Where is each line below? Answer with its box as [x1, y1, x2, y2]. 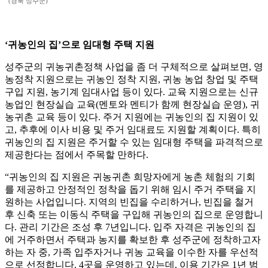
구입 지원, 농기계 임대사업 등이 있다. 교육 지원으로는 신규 [5, 87, 258, 98]
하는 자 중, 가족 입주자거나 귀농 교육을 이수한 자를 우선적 [5, 247, 258, 258]
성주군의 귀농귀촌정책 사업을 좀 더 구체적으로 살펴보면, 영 [5, 62, 263, 72]
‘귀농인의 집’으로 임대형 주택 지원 [5, 39, 154, 50]
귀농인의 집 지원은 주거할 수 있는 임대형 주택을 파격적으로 [5, 137, 263, 148]
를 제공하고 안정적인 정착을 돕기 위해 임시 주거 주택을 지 [5, 184, 256, 195]
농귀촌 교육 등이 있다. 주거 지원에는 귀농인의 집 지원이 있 [5, 112, 258, 123]
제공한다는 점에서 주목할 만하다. [5, 150, 148, 160]
